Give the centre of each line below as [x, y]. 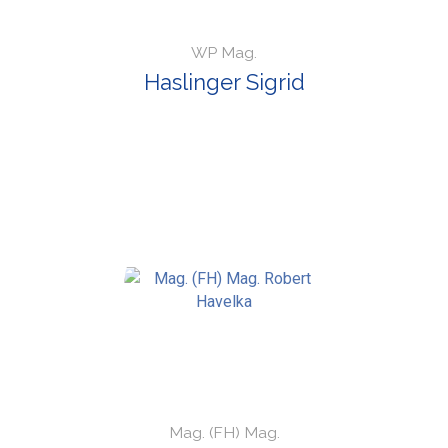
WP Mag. [224, 53]
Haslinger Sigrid [224, 82]
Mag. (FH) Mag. [224, 433]
